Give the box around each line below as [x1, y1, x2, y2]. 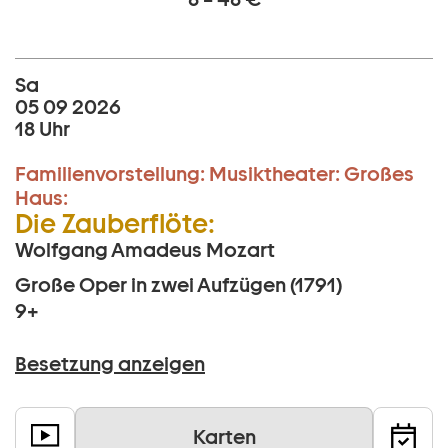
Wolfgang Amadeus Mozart [15, 238, 275, 263]
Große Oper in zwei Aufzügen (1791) [15, 273, 342, 298]
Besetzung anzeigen [15, 352, 205, 377]
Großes [344, 162, 414, 187]
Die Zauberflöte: [15, 208, 215, 240]
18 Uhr [15, 117, 70, 142]
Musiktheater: [209, 162, 340, 187]
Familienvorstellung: [15, 162, 205, 187]
